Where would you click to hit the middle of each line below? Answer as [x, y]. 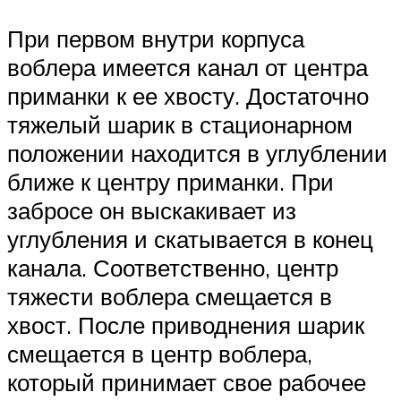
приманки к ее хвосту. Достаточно [188, 96]
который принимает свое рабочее [187, 383]
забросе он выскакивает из [152, 211]
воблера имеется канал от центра [188, 68]
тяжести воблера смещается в [170, 297]
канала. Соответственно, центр [173, 268]
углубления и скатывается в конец [190, 239]
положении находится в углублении [197, 154]
